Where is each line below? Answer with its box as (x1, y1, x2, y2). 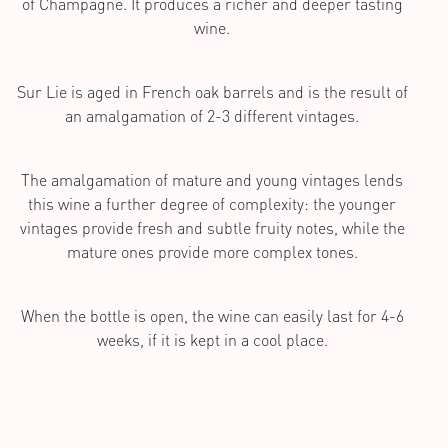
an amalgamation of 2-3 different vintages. (65, 105, 359, 126)
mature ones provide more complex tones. (66, 241, 358, 262)
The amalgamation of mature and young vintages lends (21, 169, 403, 190)
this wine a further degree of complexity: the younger (28, 193, 396, 214)
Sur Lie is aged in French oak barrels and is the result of (16, 81, 408, 102)
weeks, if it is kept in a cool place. (96, 329, 328, 350)
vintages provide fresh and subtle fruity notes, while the (19, 217, 405, 238)
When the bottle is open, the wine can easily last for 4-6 (20, 305, 404, 326)
